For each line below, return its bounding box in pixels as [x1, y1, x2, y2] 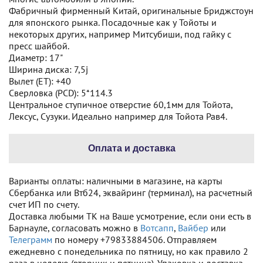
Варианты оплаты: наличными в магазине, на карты [9, 175, 222, 187]
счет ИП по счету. [9, 198, 79, 210]
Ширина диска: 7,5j [9, 63, 88, 75]
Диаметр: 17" [9, 52, 63, 63]
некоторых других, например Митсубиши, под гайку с [9, 28, 231, 40]
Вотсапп [140, 222, 174, 234]
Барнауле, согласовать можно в [9, 222, 140, 234]
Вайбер [178, 222, 208, 234]
